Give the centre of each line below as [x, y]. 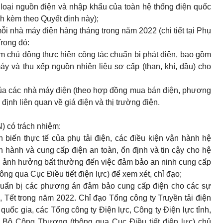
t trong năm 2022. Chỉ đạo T [64, 198]
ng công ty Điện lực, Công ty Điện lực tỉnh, [136, 210]
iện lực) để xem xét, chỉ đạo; [132, 174]
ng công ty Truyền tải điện [165, 198]
